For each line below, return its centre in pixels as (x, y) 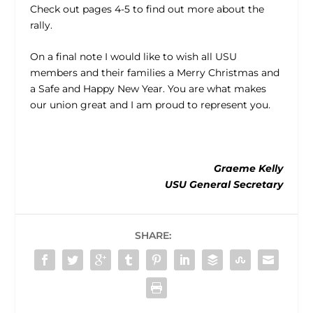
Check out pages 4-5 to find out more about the (147, 9)
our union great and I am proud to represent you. (150, 105)
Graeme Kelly (249, 168)
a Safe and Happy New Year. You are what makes (148, 89)
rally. (41, 25)
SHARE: (153, 235)
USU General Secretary (224, 184)
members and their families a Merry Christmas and (154, 73)
